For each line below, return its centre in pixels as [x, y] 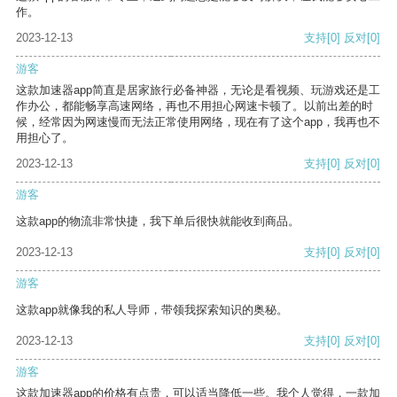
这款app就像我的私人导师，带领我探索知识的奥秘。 [152, 310]
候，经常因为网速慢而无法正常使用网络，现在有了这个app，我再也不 [198, 122]
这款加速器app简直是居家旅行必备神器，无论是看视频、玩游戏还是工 [198, 90]
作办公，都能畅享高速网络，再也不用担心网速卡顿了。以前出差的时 [195, 106]
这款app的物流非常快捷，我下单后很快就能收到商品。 [158, 222]
